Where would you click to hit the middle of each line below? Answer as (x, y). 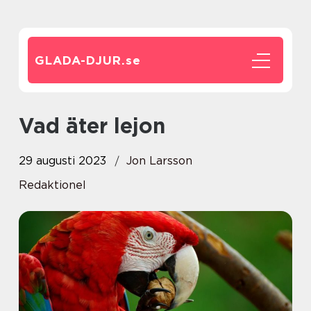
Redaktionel (52, 185)
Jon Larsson (159, 161)
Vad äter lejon (99, 126)
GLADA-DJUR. (80, 60)
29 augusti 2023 (62, 161)
